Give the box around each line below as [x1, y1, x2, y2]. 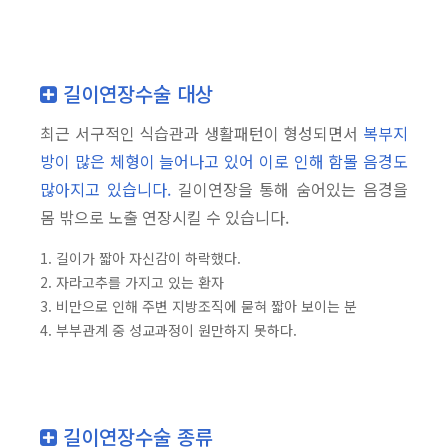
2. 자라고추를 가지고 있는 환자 [40, 272, 224, 293]
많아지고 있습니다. [40, 177, 171, 202]
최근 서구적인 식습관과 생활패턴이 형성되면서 [40, 121, 363, 146]
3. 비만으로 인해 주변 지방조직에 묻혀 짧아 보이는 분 [40, 296, 357, 317]
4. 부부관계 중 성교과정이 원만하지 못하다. [40, 320, 297, 341]
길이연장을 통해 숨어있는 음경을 [170, 177, 409, 202]
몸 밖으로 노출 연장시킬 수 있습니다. [40, 205, 289, 230]
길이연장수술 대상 [57, 79, 213, 109]
